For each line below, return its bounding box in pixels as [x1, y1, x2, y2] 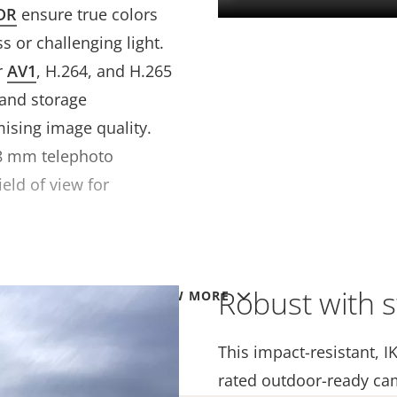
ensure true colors [17, 4, 158, 25]
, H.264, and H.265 [36, 60, 172, 82]
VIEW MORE [148, 287, 230, 304]
